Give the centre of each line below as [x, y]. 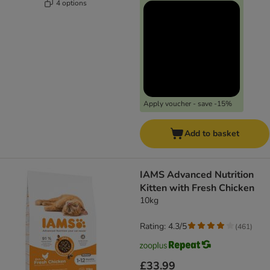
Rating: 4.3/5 [163, 227]
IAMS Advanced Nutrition [197, 175]
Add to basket [212, 134]
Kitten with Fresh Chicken [197, 188]
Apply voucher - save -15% [188, 104]
